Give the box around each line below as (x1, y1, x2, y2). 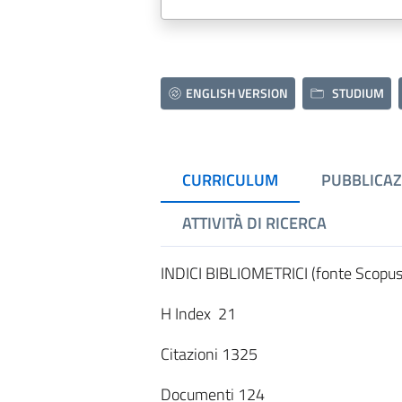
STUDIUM (331, 83, 384, 102)
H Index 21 (160, 301, 236, 326)
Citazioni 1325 (160, 342, 258, 366)
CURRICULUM (181, 168, 278, 192)
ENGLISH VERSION (186, 83, 289, 102)
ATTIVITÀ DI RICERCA (181, 211, 327, 235)
